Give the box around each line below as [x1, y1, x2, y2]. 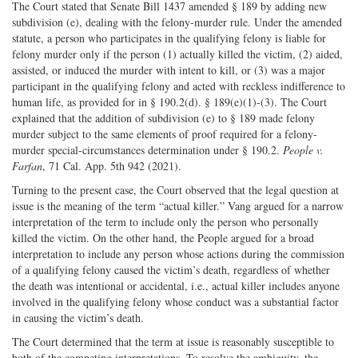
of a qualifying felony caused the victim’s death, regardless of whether [12, 262, 330, 278]
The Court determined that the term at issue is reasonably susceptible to [12, 334, 334, 350]
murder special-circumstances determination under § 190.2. [12, 142, 283, 158]
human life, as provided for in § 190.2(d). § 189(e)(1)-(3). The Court [12, 94, 327, 110]
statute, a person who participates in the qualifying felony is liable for [12, 30, 326, 46]
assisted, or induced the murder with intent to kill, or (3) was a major [12, 62, 325, 78]
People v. [283, 142, 324, 158]
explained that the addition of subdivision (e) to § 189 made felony [12, 110, 315, 126]
